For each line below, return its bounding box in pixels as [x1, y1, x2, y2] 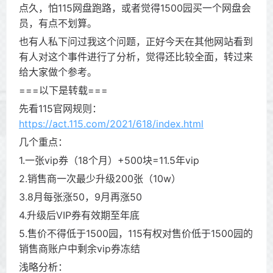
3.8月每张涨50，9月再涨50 [19, 191, 142, 203]
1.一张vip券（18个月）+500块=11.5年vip [19, 154, 199, 166]
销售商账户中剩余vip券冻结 [19, 243, 140, 255]
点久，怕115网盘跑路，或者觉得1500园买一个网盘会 [19, 2, 251, 14]
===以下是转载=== [19, 84, 108, 96]
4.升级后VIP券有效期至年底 [19, 209, 140, 221]
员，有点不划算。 [19, 17, 97, 29]
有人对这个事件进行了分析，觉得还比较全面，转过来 [19, 51, 253, 63]
